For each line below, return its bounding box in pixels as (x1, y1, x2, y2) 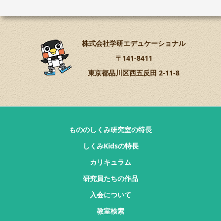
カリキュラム (90, 157, 131, 167)
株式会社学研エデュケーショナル (75, 38, 185, 48)
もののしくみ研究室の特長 (69, 125, 152, 135)
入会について (90, 190, 131, 200)
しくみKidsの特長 (82, 141, 139, 151)
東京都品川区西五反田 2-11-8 (81, 68, 180, 78)
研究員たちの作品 (83, 174, 138, 184)
